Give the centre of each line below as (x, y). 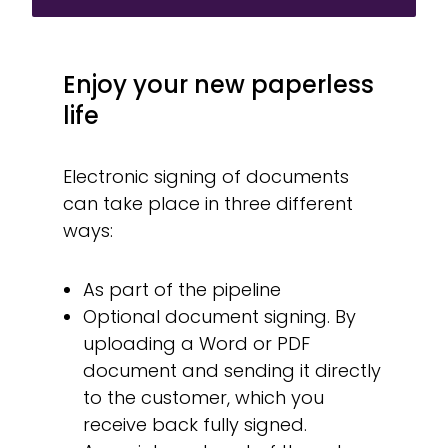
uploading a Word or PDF (196, 343)
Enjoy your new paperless (218, 84)
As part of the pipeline (181, 289)
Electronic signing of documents (205, 176)
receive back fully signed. (194, 424)
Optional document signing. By (219, 316)
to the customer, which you (203, 397)
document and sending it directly (231, 370)
